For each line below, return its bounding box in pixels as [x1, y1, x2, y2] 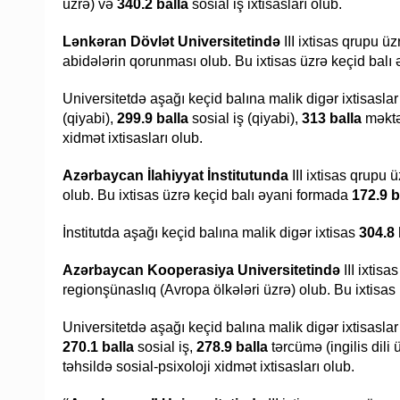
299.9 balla [117, 111, 188, 127]
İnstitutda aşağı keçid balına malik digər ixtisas [62, 225, 359, 241]
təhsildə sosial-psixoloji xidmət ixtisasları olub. [62, 359, 354, 375]
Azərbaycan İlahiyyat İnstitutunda [62, 168, 288, 184]
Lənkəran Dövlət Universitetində [62, 34, 284, 50]
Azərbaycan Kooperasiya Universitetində [62, 262, 340, 279]
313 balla [302, 111, 362, 127]
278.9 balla [196, 339, 268, 355]
